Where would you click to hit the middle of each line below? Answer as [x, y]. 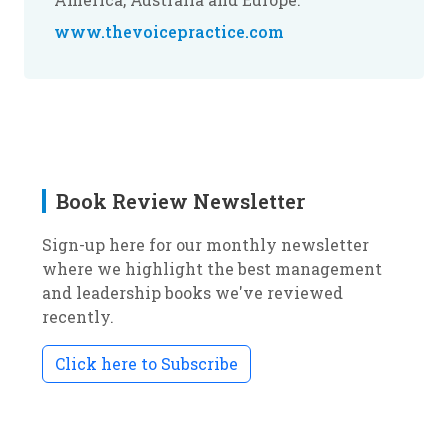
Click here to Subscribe [146, 363]
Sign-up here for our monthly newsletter [205, 244]
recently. [78, 316]
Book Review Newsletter [180, 201]
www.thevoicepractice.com [169, 31]
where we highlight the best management [212, 268]
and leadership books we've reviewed [192, 292]
